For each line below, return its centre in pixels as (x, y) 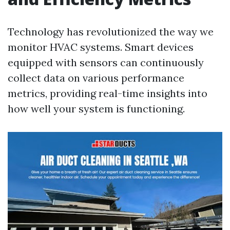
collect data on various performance (96, 78)
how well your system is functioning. (96, 109)
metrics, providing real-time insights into (108, 93)
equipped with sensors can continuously (106, 62)
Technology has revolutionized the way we (111, 32)
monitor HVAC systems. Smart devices (101, 47)
